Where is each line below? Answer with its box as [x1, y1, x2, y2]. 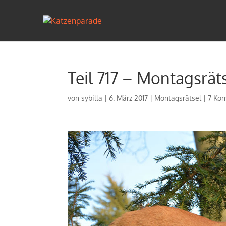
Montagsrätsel [154, 94, 202, 102]
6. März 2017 [109, 94, 148, 102]
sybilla [81, 94, 103, 102]
